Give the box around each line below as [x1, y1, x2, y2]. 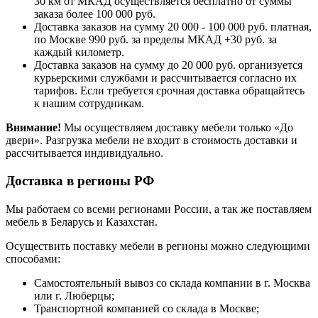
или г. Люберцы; [34, 290, 114, 302]
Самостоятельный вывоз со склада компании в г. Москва [34, 277, 310, 290]
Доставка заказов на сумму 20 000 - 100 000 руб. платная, [34, 21, 312, 33]
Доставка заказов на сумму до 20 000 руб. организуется [34, 59, 302, 72]
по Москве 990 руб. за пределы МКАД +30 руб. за [34, 33, 277, 46]
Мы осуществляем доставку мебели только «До [64, 121, 293, 134]
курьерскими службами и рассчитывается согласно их [34, 72, 297, 84]
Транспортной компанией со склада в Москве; [34, 302, 259, 315]
